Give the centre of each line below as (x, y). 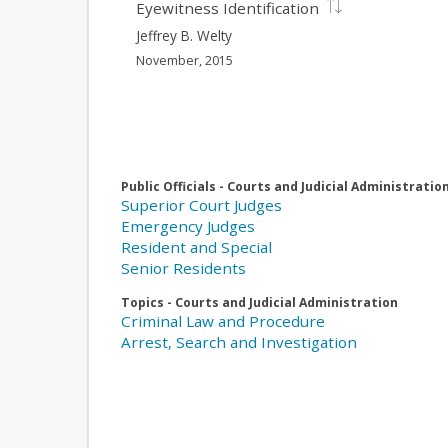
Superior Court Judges (201, 205)
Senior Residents (183, 268)
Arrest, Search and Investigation (239, 342)
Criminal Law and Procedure (223, 321)
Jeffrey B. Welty (184, 35)
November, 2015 (185, 60)
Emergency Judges (188, 226)
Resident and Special (196, 247)
